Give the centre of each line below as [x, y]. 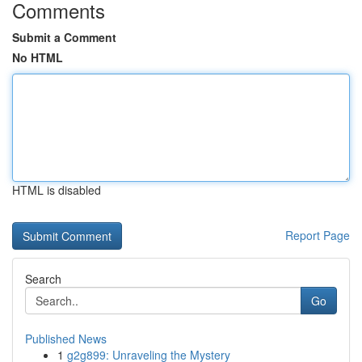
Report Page [318, 235]
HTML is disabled [57, 190]
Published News [66, 339]
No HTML [38, 57]
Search [43, 279]
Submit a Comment [64, 37]
